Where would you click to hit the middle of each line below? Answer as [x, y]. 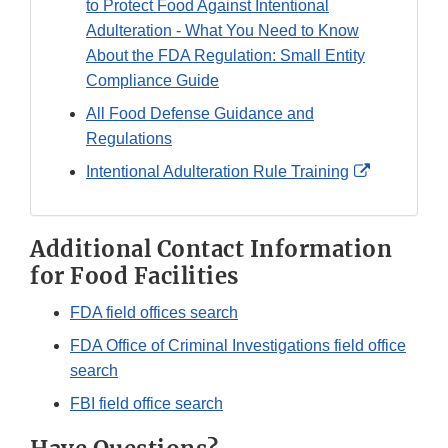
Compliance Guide [152, 81]
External [398, 171]
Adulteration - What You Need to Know [222, 31]
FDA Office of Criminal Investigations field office [238, 346]
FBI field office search [146, 404]
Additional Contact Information [211, 249]
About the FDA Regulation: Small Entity [225, 56]
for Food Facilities [134, 276]
